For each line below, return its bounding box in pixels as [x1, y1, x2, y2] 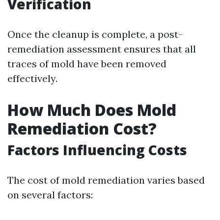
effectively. [7, 72, 57, 84]
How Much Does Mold [7, 99, 176, 120]
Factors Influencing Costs [7, 140, 187, 159]
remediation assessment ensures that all [7, 43, 196, 55]
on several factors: [7, 189, 93, 201]
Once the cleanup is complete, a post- [7, 28, 183, 40]
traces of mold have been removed [7, 57, 166, 70]
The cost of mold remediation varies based [7, 174, 205, 186]
